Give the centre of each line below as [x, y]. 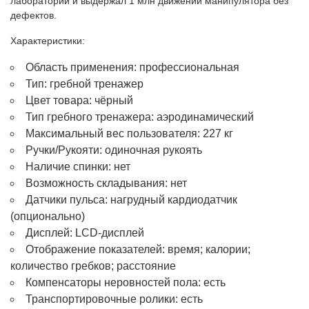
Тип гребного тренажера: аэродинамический [140, 117]
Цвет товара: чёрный [79, 100]
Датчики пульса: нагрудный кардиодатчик [131, 199]
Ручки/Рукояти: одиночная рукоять [114, 150]
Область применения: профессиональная [132, 67]
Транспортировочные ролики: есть [114, 299]
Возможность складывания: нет [106, 183]
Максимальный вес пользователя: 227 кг [129, 133]
